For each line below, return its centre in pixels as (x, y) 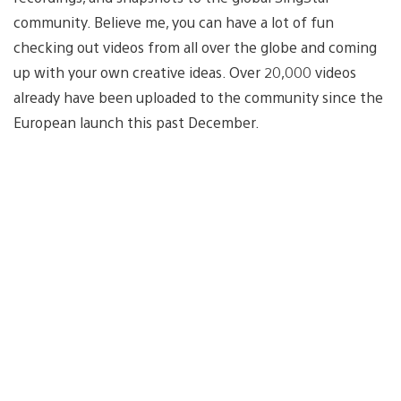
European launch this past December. (137, 122)
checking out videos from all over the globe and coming (195, 47)
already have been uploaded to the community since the (198, 97)
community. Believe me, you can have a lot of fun (174, 21)
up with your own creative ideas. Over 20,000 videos (185, 72)
